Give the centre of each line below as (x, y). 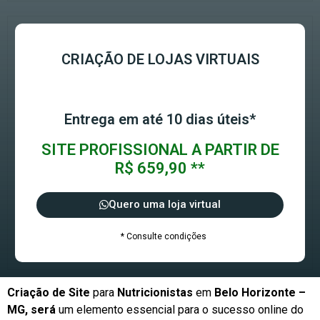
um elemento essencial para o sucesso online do (180, 310)
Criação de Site (49, 293)
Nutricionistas (155, 293)
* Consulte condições (164, 237)
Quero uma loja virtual (165, 205)
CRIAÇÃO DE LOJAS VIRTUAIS (160, 60)
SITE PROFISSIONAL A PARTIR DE (160, 150)
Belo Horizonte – (260, 293)
